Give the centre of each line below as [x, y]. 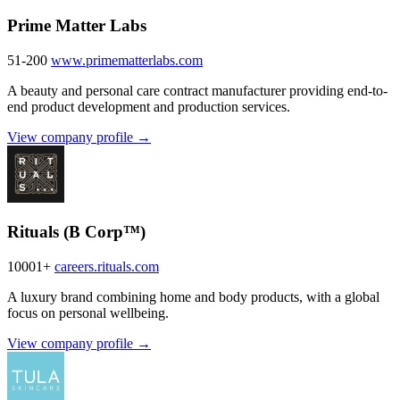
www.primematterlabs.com [127, 60]
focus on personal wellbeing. [88, 312]
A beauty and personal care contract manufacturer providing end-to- [197, 90]
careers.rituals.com [107, 266]
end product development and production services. [149, 106]
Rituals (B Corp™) [76, 232]
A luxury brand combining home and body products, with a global [193, 296]
